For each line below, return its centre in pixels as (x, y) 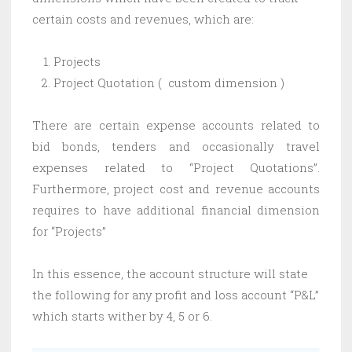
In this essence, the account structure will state (170, 273)
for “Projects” (69, 231)
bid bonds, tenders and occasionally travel (176, 146)
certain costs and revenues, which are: (143, 18)
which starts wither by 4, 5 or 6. (122, 315)
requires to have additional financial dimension (176, 209)
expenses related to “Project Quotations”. (176, 167)
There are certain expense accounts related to (176, 125)
